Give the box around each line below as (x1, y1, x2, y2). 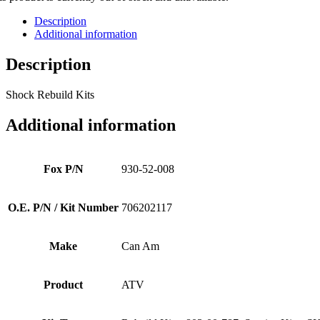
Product (44, 278, 83, 291)
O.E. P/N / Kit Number (8, 201, 119, 214)
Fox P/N (43, 162, 84, 175)
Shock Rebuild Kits (6, 88, 94, 101)
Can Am (121, 239, 159, 252)
